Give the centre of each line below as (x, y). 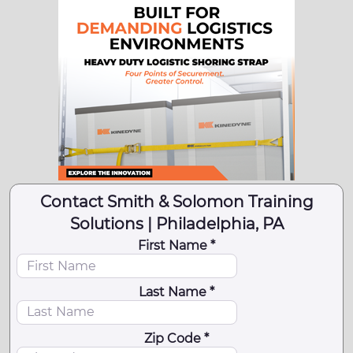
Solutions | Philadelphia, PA (176, 224)
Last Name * (176, 292)
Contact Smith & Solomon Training (176, 202)
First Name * (176, 246)
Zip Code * (176, 338)
